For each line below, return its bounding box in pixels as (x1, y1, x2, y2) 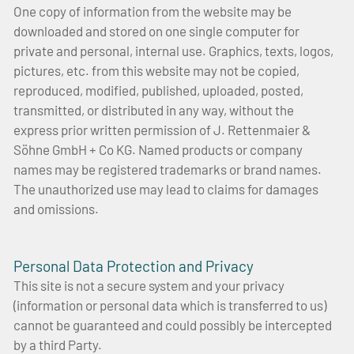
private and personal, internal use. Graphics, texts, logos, (13, 43, 333, 59)
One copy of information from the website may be (13, 3, 292, 20)
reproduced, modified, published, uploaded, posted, (13, 82, 303, 99)
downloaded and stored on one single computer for (13, 23, 299, 40)
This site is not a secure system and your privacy (13, 277, 284, 293)
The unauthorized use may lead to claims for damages (13, 181, 318, 198)
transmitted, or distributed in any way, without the (13, 102, 294, 119)
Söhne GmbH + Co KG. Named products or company (13, 141, 303, 158)
